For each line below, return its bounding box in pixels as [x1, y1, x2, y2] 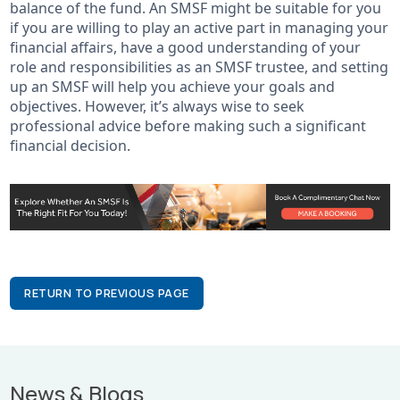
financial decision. [10, 136, 131, 156]
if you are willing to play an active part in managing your [10, 18, 389, 38]
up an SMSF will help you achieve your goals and [10, 77, 336, 97]
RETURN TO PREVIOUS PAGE [24, 285, 189, 302]
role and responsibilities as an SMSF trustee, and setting [10, 57, 389, 78]
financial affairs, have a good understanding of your [10, 37, 362, 58]
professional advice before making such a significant [10, 116, 367, 137]
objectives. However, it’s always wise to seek [10, 96, 305, 117]
